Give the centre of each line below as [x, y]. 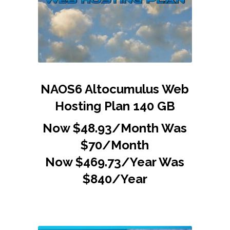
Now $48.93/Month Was [115, 128]
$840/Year [115, 179]
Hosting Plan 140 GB [115, 106]
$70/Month [115, 145]
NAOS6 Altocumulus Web [115, 89]
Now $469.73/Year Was [115, 162]
